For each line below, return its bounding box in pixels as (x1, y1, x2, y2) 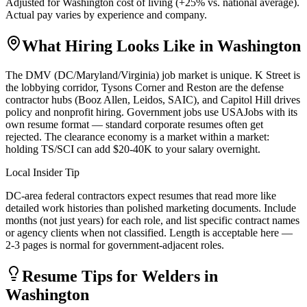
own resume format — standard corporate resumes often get (5, 118, 263, 130)
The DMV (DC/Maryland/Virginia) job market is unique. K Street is (5, 69, 300, 81)
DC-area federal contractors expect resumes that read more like (5, 189, 276, 201)
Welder (142, 267, 194, 285)
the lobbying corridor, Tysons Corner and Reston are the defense (5, 81, 284, 93)
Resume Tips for (22, 267, 142, 285)
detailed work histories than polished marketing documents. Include (5, 201, 296, 214)
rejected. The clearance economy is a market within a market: (5, 130, 269, 143)
